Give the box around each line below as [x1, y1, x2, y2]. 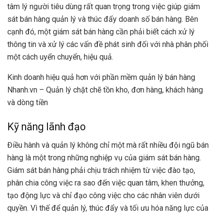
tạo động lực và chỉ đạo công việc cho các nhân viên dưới [7, 191, 200, 201]
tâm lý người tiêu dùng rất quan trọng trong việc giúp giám [7, 2, 200, 12]
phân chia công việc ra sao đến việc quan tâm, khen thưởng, [7, 178, 204, 188]
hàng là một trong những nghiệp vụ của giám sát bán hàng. [7, 153, 201, 163]
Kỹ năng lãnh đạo [7, 120, 86, 133]
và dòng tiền [7, 98, 48, 108]
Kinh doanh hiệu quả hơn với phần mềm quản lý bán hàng [7, 73, 195, 82]
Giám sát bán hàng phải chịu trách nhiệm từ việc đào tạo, [7, 166, 195, 175]
